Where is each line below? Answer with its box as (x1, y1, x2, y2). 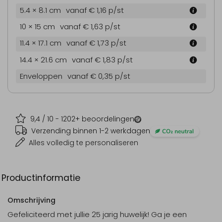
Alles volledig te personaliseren (29, 137, 138, 148)
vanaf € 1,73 (66, 38, 111, 49)
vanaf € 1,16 (66, 4, 109, 15)
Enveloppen (20, 71, 62, 82)
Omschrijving (7, 195, 55, 205)
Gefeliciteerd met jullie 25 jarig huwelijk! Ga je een (7, 209, 187, 220)
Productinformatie (1, 171, 80, 184)
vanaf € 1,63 (60, 21, 105, 32)
